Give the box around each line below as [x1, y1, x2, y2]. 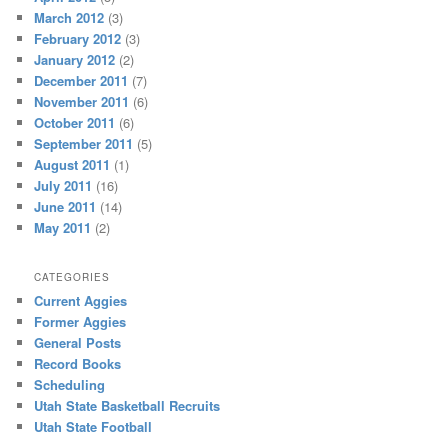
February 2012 [34, 29, 122, 49]
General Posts [34, 333, 122, 353]
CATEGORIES [34, 270, 111, 285]
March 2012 [34, 8, 105, 28]
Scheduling [34, 375, 106, 395]
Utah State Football [34, 417, 153, 437]
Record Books [34, 354, 122, 374]
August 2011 [34, 155, 111, 175]
